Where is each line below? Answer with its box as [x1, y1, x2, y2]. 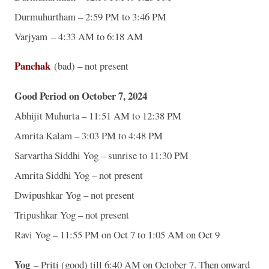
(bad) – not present [50, 59, 132, 73]
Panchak [14, 58, 50, 74]
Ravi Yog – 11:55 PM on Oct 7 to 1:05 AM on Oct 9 [14, 228, 223, 242]
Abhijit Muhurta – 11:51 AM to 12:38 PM [14, 109, 181, 123]
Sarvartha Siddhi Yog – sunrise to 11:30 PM [14, 148, 189, 163]
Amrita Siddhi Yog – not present [14, 168, 143, 183]
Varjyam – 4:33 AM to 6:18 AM [14, 29, 147, 43]
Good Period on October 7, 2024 [14, 88, 147, 104]
